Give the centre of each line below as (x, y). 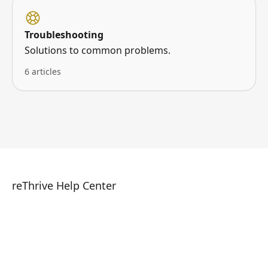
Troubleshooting (64, 35)
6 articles (43, 71)
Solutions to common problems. (98, 50)
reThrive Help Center (64, 185)
